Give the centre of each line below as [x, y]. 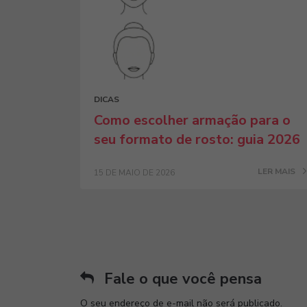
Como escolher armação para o [192, 120]
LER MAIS [277, 171]
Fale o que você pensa [183, 279]
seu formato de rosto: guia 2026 [197, 139]
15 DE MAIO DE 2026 [134, 173]
